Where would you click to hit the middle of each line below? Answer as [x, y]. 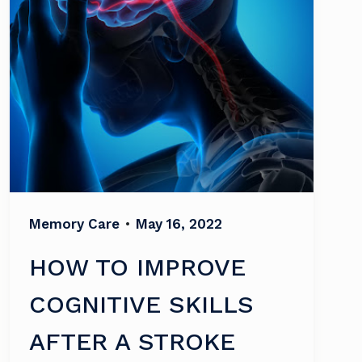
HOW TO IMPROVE [137, 267]
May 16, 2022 [179, 224]
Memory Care [74, 224]
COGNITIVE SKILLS [141, 304]
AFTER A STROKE [132, 341]
